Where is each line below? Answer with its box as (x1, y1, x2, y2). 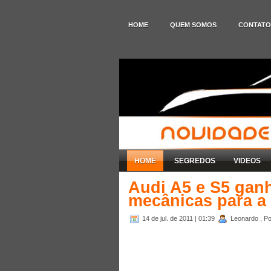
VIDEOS (233, 156, 261, 165)
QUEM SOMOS (170, 21, 217, 28)
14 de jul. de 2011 (142, 214, 195, 222)
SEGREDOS (174, 156, 215, 165)
